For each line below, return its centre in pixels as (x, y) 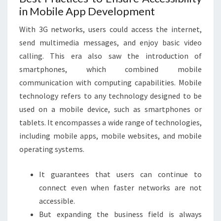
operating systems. (52, 149)
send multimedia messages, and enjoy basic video (110, 42)
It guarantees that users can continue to (120, 174)
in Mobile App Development (87, 11)
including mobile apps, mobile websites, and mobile (110, 136)
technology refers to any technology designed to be (110, 96)
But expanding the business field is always (120, 214)
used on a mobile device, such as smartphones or (110, 109)
